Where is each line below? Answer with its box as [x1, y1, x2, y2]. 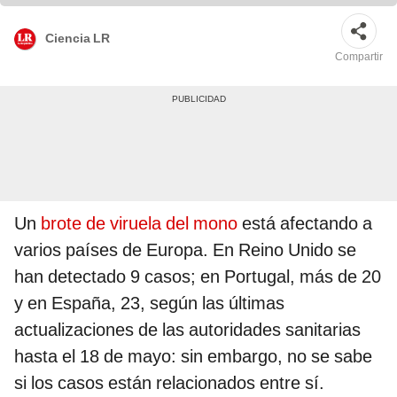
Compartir [335, 51, 383, 64]
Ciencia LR [45, 30, 110, 45]
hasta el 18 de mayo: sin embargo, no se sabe [14, 346, 372, 368]
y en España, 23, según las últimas [14, 292, 284, 315]
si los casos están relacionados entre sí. [14, 372, 324, 394]
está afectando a [237, 213, 372, 235]
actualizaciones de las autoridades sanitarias [14, 319, 361, 341]
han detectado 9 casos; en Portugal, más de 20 [14, 266, 381, 288]
